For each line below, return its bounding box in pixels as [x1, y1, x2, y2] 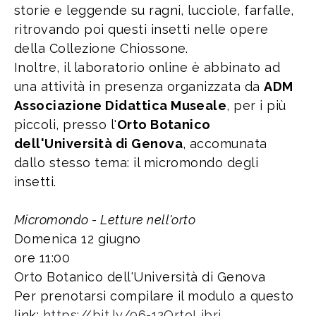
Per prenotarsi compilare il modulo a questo [14, 288, 294, 303]
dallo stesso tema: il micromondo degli [14, 154, 259, 170]
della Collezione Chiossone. [14, 40, 188, 56]
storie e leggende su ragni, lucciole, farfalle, [14, 2, 294, 18]
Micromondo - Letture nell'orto [14, 212, 196, 227]
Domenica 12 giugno [14, 231, 141, 246]
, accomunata [183, 135, 267, 151]
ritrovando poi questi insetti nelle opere [14, 21, 269, 37]
